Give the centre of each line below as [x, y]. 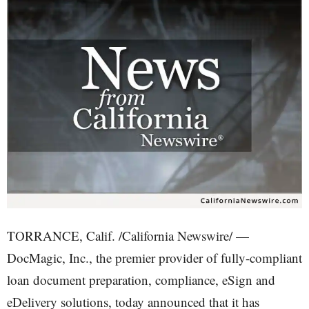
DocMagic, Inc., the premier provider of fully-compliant [154, 258]
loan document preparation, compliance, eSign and [141, 280]
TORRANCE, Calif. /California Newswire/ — [128, 236]
